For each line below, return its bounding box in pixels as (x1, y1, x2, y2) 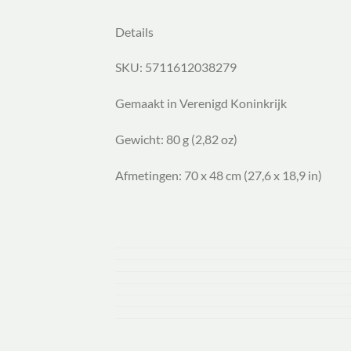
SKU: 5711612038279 (115, 60, 237, 75)
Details (115, 24, 154, 39)
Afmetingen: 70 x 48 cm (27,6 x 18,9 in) (115, 167, 322, 183)
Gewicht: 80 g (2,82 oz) (115, 132, 237, 147)
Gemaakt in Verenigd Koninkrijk (115, 96, 287, 111)
